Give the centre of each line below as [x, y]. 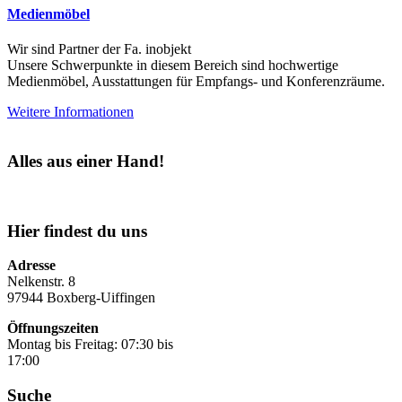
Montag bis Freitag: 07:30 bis [90, 345]
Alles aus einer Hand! [86, 162]
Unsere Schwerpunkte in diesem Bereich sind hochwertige [173, 66]
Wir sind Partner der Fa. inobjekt [99, 49]
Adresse [31, 266]
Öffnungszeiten [53, 328]
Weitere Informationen [70, 112]
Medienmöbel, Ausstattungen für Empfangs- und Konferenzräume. [196, 82]
